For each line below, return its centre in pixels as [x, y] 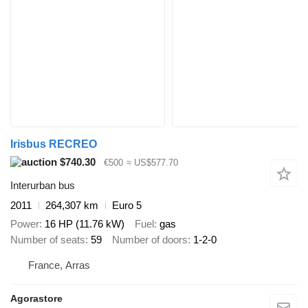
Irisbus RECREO [54, 144]
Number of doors [150, 239]
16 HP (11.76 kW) [85, 223]
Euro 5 [127, 206]
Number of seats [48, 239]
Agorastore [36, 299]
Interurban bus [43, 186]
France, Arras [59, 265]
